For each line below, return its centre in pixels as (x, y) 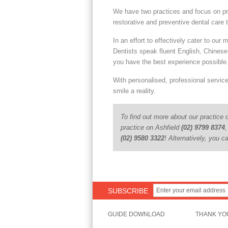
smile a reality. (134, 91)
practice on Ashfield (151, 127)
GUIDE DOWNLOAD (136, 214)
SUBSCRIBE (128, 191)
